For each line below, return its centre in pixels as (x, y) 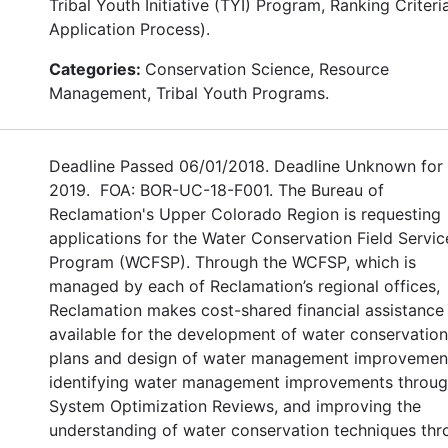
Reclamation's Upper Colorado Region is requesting (245, 213)
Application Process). (132, 28)
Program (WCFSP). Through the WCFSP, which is (232, 261)
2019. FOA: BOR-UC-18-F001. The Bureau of (216, 189)
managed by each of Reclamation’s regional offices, (244, 285)
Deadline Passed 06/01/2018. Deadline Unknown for (246, 165)
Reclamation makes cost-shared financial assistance (246, 309)
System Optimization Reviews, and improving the (235, 405)
